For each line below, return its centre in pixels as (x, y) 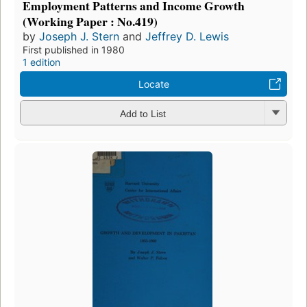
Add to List (143, 113)
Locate (153, 84)
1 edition (41, 62)
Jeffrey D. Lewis (187, 37)
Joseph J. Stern (79, 37)
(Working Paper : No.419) (90, 22)
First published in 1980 (74, 50)
